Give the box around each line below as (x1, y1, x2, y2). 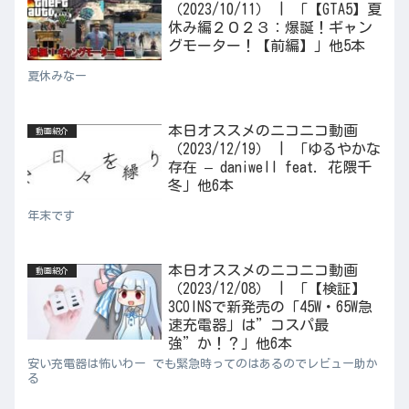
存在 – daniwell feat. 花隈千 (167, 160, 372, 175)
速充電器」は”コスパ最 (167, 318, 329, 333)
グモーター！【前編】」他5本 (167, 37, 365, 53)
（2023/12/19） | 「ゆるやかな (167, 142, 381, 157)
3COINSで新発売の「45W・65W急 (167, 299, 372, 315)
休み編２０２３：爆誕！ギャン (167, 19, 372, 35)
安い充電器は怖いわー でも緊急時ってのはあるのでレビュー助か (27, 358, 378, 371)
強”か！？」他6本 (167, 336, 292, 351)
